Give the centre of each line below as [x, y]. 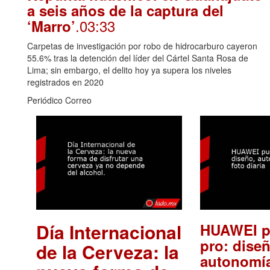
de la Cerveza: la [108, 251]
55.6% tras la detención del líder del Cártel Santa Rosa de [138, 58]
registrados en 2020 [65, 82]
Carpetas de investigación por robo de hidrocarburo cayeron [142, 46]
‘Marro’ [51, 26]
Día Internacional [109, 231]
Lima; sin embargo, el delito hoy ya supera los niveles [129, 70]
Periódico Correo [59, 100]
